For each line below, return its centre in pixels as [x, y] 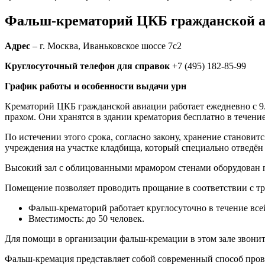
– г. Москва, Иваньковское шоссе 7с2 [107, 46]
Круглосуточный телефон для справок [87, 66]
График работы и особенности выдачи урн [96, 86]
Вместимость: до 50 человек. [86, 218]
